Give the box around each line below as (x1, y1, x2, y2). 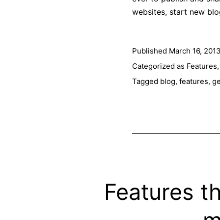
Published (132, 46, 169, 55)
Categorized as (132, 61, 187, 71)
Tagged (132, 76, 160, 86)
